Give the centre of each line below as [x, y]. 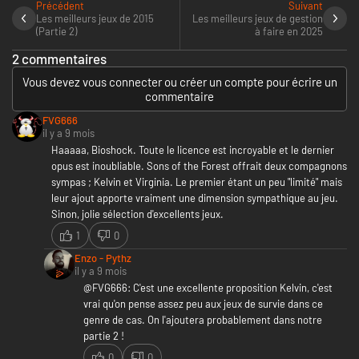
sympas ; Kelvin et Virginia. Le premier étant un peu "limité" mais [197, 182]
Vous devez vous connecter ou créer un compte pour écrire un [179, 82]
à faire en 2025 [289, 32]
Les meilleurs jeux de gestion [258, 19]
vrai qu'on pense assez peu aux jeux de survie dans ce [203, 304]
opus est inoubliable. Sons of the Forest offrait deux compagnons [199, 166]
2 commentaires [59, 59]
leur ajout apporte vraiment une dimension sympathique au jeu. [195, 198]
